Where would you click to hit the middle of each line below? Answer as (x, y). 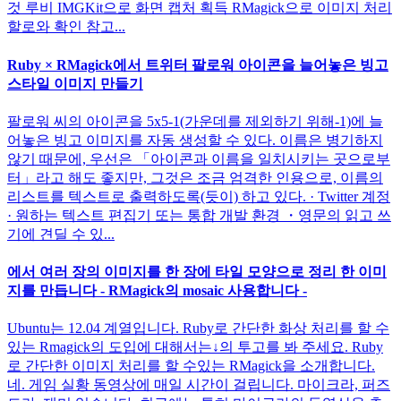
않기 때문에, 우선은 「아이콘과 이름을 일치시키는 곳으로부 (199, 158)
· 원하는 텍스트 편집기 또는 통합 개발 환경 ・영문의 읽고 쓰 (199, 215)
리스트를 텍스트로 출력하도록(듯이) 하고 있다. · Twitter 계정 (199, 196)
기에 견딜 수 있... (61, 234)
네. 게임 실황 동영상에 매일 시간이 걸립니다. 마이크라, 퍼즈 (199, 385)
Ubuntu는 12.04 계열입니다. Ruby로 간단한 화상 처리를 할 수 (198, 328)
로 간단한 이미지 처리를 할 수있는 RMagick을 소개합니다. (191, 366)
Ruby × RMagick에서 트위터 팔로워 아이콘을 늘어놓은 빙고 (198, 64)
